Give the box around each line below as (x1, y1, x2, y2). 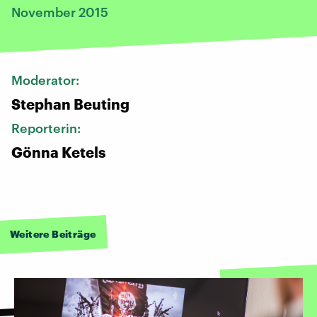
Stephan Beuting (11, 95, 129, 113)
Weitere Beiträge (10, 227, 96, 240)
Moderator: (11, 71, 82, 88)
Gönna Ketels (11, 143, 105, 161)
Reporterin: (11, 120, 83, 136)
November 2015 (11, 4, 108, 20)
